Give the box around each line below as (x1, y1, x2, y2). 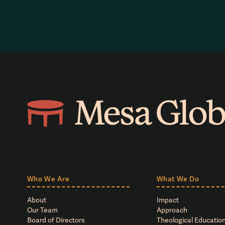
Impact (156, 195, 179, 204)
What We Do (156, 175, 199, 184)
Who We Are (27, 175, 70, 184)
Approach (156, 205, 187, 214)
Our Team (27, 205, 58, 214)
